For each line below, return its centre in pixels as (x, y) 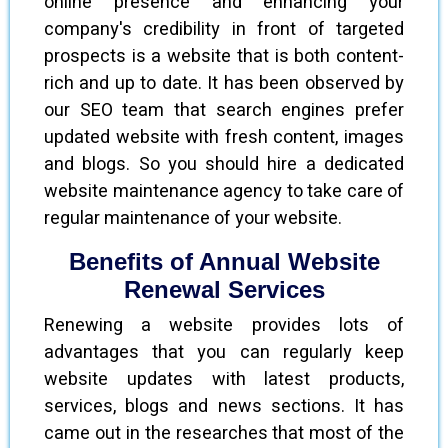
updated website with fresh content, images (224, 137)
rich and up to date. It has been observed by (224, 83)
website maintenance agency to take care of (224, 191)
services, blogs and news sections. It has (224, 406)
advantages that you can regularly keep (224, 352)
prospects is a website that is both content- (224, 56)
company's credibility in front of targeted (224, 29)
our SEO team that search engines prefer (224, 110)
